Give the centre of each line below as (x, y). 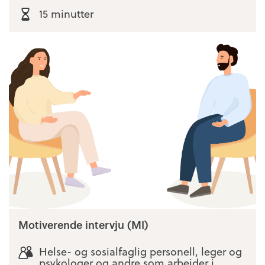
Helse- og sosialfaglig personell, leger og (140, 251)
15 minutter (66, 13)
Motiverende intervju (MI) (83, 224)
